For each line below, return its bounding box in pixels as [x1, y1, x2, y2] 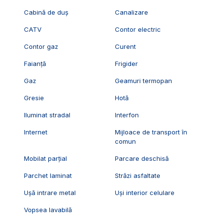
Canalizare [115, 8, 149, 16]
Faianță [23, 59, 46, 67]
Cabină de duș [23, 8, 68, 16]
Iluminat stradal [23, 110, 70, 119]
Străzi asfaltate [115, 171, 161, 179]
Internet [23, 128, 47, 136]
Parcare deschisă [115, 154, 169, 162]
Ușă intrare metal [23, 188, 76, 197]
